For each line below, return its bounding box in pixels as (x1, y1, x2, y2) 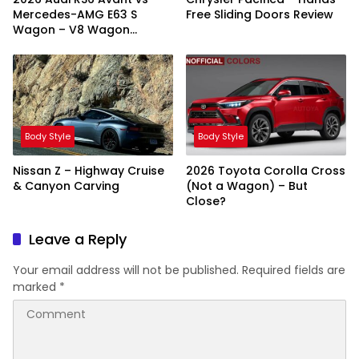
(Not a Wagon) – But (186, 178, 308, 195)
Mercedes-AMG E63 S (13, 6, 137, 23)
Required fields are (242, 262, 345, 279)
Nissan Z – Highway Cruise (13, 163, 164, 179)
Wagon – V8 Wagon (13, 22, 130, 38)
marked (13, 279, 59, 296)
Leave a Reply (29, 229, 127, 250)
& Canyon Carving (13, 178, 119, 195)
